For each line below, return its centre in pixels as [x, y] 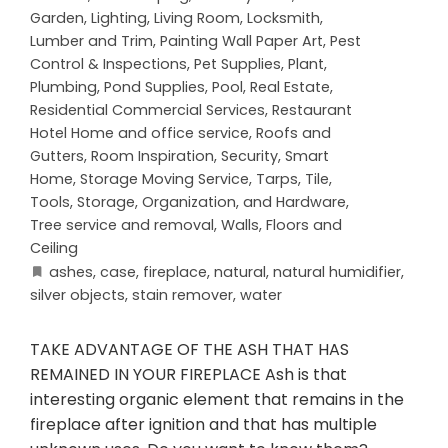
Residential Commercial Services [147, 110]
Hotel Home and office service [139, 133]
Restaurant [312, 110]
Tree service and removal [122, 225]
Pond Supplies [154, 87]
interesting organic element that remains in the [217, 400]
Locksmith [283, 18]
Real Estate [290, 87]
